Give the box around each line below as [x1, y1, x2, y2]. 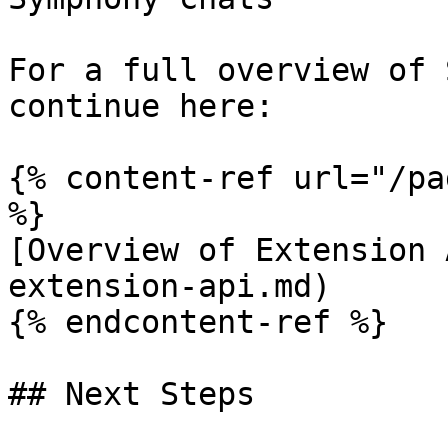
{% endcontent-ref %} [8, 304, 388, 340]
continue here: [8, 88, 274, 124]
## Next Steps [8, 376, 255, 412]
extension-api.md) [8, 268, 331, 304]
